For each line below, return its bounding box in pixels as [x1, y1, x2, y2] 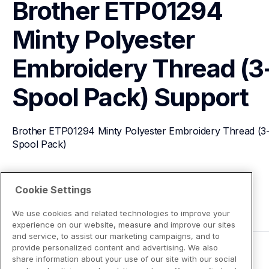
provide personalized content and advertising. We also [12, 242, 218, 252]
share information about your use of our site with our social [12, 253, 237, 264]
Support [153, 82, 249, 112]
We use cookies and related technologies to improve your [12, 208, 230, 218]
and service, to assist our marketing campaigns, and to [12, 231, 220, 241]
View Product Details [26, 181, 118, 194]
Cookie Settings [15, 183, 91, 196]
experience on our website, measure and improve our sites [12, 219, 235, 229]
